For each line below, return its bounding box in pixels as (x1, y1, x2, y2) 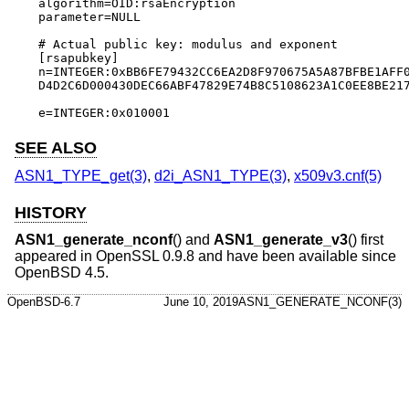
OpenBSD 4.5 (15, 265, 105, 281)
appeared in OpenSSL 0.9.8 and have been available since (15, 248, 396, 265)
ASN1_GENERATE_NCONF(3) (238, 294, 402, 309)
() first (348, 232, 383, 248)
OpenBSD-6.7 (7, 294, 80, 309)
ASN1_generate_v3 (214, 232, 348, 248)
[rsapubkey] (38, 50, 119, 65)
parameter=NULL (38, 9, 141, 24)
